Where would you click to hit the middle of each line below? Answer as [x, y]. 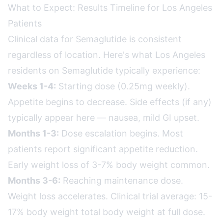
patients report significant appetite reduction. [103, 149]
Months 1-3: [33, 133]
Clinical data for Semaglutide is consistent [95, 39]
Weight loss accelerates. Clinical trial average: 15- [110, 196]
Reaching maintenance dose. [122, 180]
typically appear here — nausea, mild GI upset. [104, 118]
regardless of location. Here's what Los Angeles [107, 55]
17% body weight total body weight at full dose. [107, 212]
